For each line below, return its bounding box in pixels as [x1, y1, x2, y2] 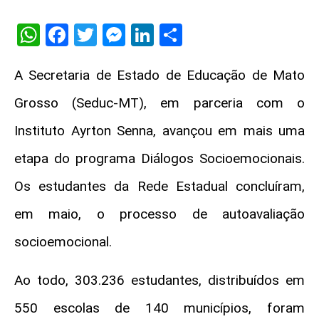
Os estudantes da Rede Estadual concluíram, [14, 178, 305, 195]
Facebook [68, 21, 163, 49]
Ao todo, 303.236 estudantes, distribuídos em [14, 271, 305, 288]
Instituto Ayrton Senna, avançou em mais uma [14, 122, 305, 140]
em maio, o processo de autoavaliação [14, 206, 305, 223]
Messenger [125, 21, 236, 49]
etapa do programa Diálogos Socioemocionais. [14, 150, 305, 167]
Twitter [97, 21, 167, 49]
